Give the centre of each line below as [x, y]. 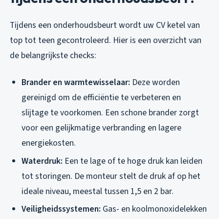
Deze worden [155, 82]
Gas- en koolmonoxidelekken [154, 209]
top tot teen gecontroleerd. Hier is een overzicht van [106, 40]
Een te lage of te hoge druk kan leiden [132, 161]
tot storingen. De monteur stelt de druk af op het [111, 176]
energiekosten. [49, 143]
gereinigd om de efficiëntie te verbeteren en [101, 97]
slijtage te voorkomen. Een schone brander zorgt [110, 112]
